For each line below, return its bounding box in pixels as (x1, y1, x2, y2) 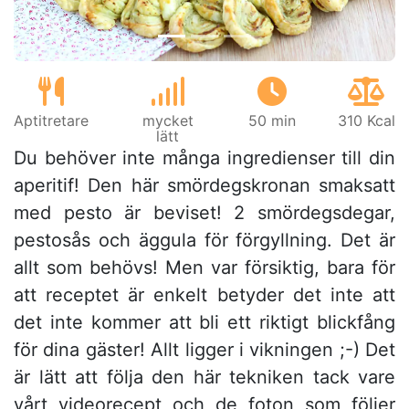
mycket (142, 111, 194, 131)
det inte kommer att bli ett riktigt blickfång (14, 311, 395, 334)
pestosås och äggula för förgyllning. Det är (14, 229, 395, 252)
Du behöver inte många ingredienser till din (14, 147, 395, 170)
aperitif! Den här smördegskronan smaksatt (14, 174, 395, 197)
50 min (247, 111, 296, 131)
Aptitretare (14, 111, 89, 131)
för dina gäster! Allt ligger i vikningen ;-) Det (14, 339, 395, 362)
